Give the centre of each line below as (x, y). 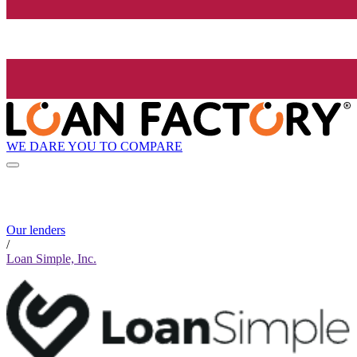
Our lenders (36, 230)
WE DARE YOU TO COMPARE (94, 146)
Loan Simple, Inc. (51, 259)
